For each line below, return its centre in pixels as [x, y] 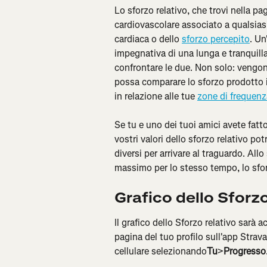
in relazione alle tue [156, 96]
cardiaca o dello [148, 39]
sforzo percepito [216, 39]
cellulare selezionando [161, 251]
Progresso [245, 251]
